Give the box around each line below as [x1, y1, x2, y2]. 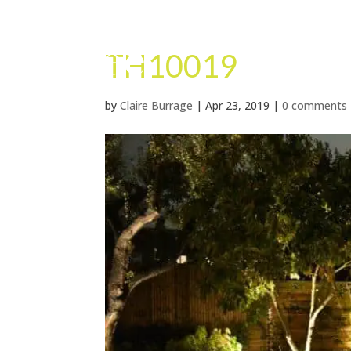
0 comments [282, 98, 348, 113]
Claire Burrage [120, 98, 194, 113]
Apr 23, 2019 [205, 98, 270, 113]
